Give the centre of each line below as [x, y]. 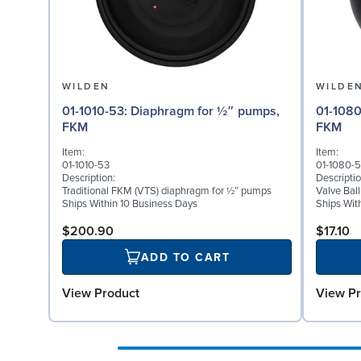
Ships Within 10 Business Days [130, 204]
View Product [101, 294]
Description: [89, 178]
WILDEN [86, 87]
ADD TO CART [185, 257]
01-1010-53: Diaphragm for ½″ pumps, [96, 111]
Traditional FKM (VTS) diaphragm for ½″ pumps [167, 191]
